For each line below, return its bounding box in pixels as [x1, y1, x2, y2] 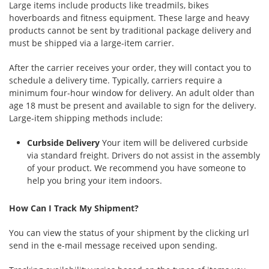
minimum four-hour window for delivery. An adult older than [9, 87, 255, 98]
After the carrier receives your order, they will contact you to [9, 62, 251, 73]
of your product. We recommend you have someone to [27, 162, 246, 174]
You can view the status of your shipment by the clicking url [9, 227, 249, 238]
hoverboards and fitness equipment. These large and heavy [9, 12, 249, 23]
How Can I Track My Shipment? [9, 202, 139, 214]
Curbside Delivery [27, 137, 100, 148]
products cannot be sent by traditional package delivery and [9, 25, 252, 36]
